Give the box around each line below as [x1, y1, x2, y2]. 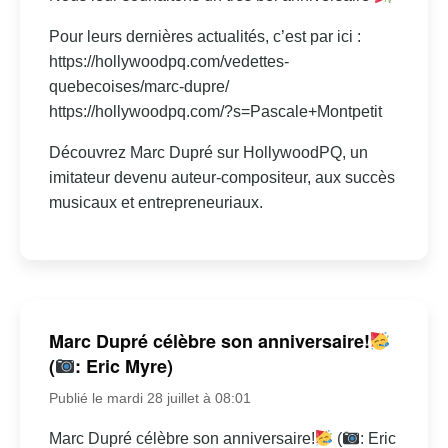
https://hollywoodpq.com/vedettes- [48, 53, 289, 71]
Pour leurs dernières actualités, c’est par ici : [48, 28, 361, 46]
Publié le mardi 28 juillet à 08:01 [48, 389, 251, 406]
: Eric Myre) [75, 352, 174, 379]
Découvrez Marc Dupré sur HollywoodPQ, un [48, 144, 368, 162]
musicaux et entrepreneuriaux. [48, 194, 263, 212]
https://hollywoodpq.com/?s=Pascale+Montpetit [48, 103, 382, 121]
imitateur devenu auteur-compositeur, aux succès [48, 169, 395, 187]
